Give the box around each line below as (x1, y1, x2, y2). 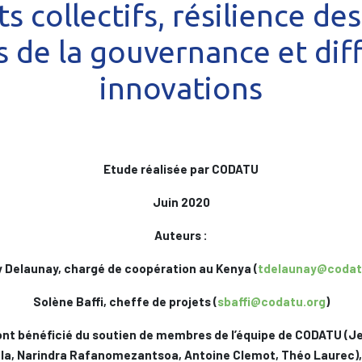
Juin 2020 (152, 195, 210, 209)
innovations (99, 71, 263, 105)
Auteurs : (154, 228, 208, 242)
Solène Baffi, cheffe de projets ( (32, 294, 217, 309)
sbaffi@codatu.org (217, 294, 326, 309)
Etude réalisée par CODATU (103, 162, 259, 176)
